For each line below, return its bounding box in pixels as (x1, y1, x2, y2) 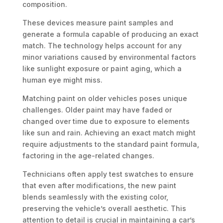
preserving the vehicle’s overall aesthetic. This (22, 204, 186, 213)
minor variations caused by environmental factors (22, 53, 196, 62)
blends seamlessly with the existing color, (22, 193, 168, 202)
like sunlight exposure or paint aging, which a (22, 64, 182, 73)
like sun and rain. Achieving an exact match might (22, 128, 196, 137)
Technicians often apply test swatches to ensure (22, 170, 194, 179)
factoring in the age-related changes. (22, 151, 156, 160)
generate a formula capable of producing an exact (22, 30, 199, 39)
